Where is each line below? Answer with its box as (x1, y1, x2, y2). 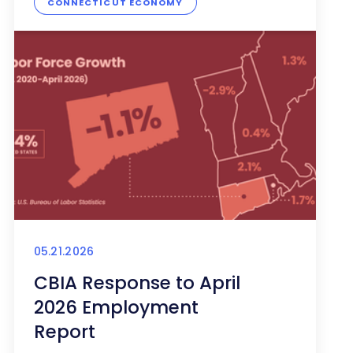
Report (33, 319, 95, 345)
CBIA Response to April (33, 270, 240, 296)
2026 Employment (33, 295, 199, 321)
